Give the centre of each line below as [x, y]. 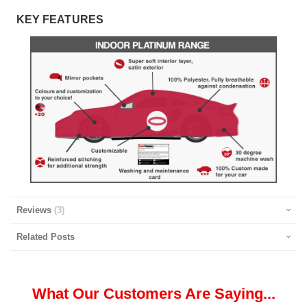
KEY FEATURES [60, 19]
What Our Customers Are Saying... [153, 293]
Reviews [35, 210]
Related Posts [46, 236]
